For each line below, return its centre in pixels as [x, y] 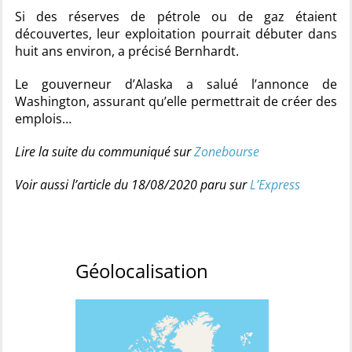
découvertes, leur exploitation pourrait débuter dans [176, 34]
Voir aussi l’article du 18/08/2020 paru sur [132, 185]
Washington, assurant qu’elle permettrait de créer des [176, 101]
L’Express [275, 185]
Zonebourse [227, 152]
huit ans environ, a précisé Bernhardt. [127, 51]
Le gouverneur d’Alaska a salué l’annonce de [176, 84]
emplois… [43, 119]
